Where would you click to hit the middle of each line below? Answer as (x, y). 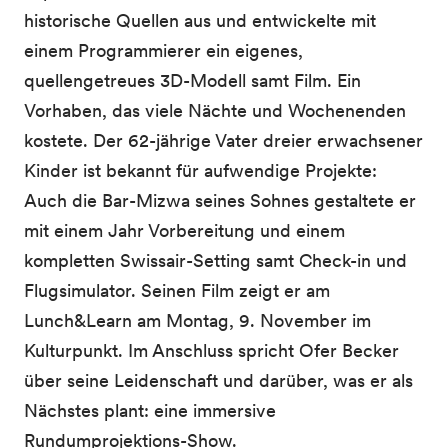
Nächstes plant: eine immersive (150, 410)
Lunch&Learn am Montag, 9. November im (197, 320)
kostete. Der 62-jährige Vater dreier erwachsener (223, 140)
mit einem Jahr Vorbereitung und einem (184, 230)
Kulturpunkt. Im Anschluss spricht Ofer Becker (211, 350)
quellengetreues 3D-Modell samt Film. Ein (192, 80)
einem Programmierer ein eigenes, (163, 50)
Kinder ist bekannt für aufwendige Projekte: (200, 170)
